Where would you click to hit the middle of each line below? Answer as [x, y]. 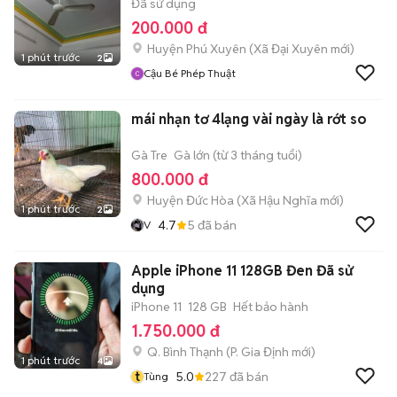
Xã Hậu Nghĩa [279, 200]
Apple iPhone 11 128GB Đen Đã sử [242, 271]
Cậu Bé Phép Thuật [190, 73]
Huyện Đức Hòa [191, 200]
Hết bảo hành [271, 307]
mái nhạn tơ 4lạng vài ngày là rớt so [249, 119]
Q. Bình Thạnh [185, 352]
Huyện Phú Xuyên [197, 49]
